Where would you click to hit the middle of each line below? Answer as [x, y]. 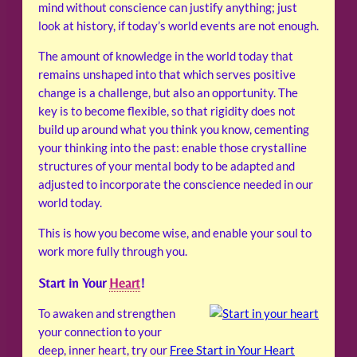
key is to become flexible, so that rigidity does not [167, 112]
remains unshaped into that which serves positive [167, 75]
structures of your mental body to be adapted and [167, 167]
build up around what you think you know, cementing [174, 130]
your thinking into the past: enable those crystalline [173, 148]
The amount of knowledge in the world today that [166, 57]
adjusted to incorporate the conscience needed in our [176, 185]
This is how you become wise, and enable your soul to [175, 233]
